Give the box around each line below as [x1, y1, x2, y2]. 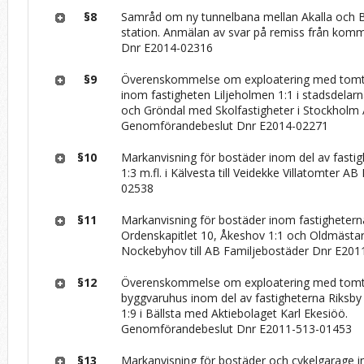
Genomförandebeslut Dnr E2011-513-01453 [121, 320, 353, 336]
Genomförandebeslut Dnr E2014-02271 [121, 117, 329, 133]
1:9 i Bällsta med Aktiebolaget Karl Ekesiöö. [121, 305, 349, 321]
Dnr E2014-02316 [121, 39, 214, 55]
